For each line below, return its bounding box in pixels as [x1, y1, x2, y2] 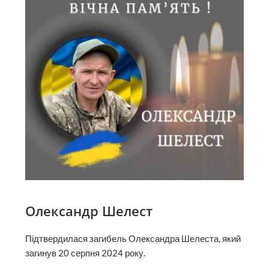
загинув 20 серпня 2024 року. [25, 247, 146, 258]
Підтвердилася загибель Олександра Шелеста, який [25, 233, 241, 244]
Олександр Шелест [25, 202, 153, 220]
